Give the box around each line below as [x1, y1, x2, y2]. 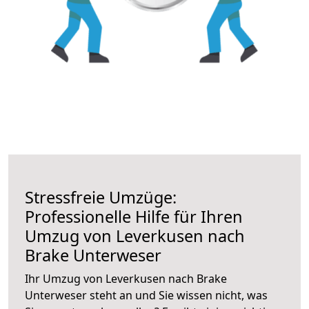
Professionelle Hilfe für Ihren [25, 205, 243, 228]
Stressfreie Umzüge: [25, 186, 177, 208]
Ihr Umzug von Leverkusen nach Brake [25, 270, 227, 286]
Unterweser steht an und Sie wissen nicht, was [25, 287, 268, 303]
